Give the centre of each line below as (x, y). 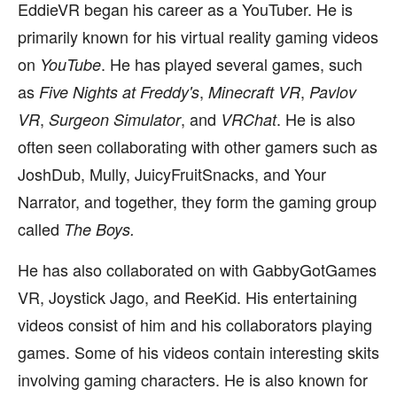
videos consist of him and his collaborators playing (195, 324)
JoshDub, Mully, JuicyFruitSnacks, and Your (172, 174)
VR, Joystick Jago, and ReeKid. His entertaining (187, 297)
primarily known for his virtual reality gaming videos (198, 36)
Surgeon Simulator (115, 119)
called (41, 229)
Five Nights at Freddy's (119, 92)
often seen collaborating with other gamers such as (198, 146)
